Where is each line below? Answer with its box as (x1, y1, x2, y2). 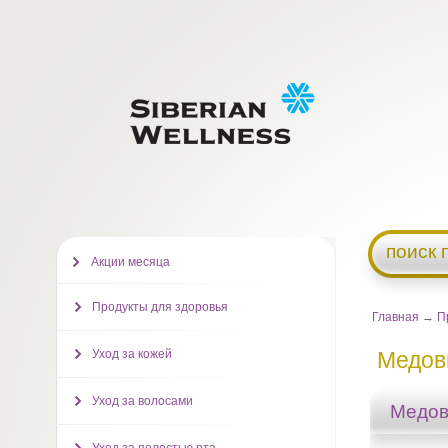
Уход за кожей (91, 347, 172, 361)
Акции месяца (90, 255, 170, 269)
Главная (372, 310, 419, 324)
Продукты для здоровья (91, 300, 228, 314)
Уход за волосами (91, 394, 193, 408)
